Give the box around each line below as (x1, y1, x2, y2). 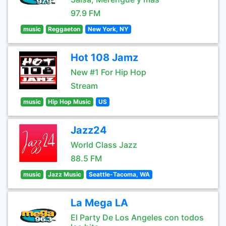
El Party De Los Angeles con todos (71, 212, 204, 222)
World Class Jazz (71, 140, 137, 150)
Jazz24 (71, 124, 107, 136)
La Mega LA (71, 197, 128, 209)
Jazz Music (48, 171, 82, 178)
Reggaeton (48, 25, 81, 33)
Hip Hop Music (48, 98, 91, 105)
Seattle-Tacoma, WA (88, 171, 150, 178)
